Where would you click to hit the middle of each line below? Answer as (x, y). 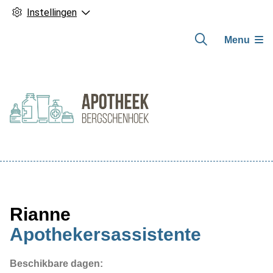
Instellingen (52, 12)
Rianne (40, 214)
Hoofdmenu (51, 168)
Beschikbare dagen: (56, 264)
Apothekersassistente (105, 234)
